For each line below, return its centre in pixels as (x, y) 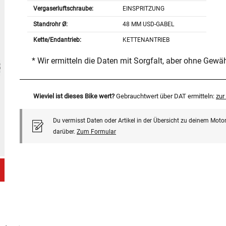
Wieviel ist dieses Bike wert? (74, 96)
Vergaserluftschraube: (63, 9)
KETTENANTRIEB (146, 40)
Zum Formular (96, 132)
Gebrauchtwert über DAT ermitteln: (166, 96)
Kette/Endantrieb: (57, 40)
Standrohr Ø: (50, 24)
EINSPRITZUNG (144, 9)
